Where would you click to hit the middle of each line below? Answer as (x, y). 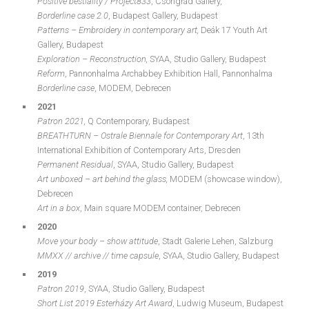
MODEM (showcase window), (226, 179)
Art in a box (59, 208)
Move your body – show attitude (98, 241)
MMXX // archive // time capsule (98, 256)
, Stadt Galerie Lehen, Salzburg (216, 241)
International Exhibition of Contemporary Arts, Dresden (139, 150)
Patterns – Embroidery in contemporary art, (119, 30)
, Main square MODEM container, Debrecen (160, 208)
